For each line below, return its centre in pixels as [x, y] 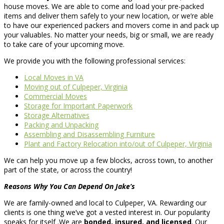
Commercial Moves [55, 96]
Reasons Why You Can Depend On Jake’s [69, 186]
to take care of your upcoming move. [64, 44]
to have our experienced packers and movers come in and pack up [111, 25]
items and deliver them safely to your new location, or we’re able [109, 16]
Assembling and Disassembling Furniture [89, 134]
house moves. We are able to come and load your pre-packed [104, 6]
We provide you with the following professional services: [95, 61]
